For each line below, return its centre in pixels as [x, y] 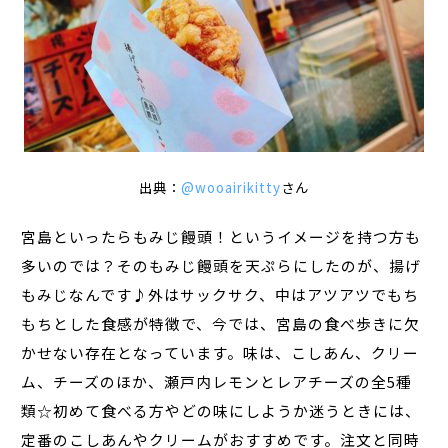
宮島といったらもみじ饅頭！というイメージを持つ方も [221, 236]
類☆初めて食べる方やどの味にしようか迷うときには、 [221, 410]
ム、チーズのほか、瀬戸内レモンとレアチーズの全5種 [217, 381]
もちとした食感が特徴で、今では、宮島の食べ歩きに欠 [221, 323]
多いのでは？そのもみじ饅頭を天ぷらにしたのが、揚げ [221, 265]
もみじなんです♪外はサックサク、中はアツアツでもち [220, 294]
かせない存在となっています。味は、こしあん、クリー [220, 352]
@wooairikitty [231, 187]
